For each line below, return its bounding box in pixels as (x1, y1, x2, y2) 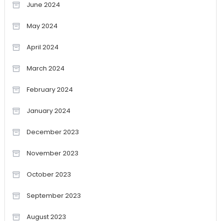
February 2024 (26, 85, 73, 95)
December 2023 (26, 127, 79, 137)
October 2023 (26, 170, 71, 180)
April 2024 (26, 42, 59, 52)
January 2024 (26, 106, 71, 116)
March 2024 (26, 64, 65, 74)
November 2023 (26, 148, 78, 158)
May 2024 (26, 21, 58, 31)
